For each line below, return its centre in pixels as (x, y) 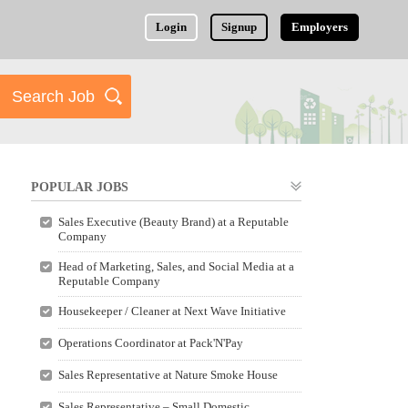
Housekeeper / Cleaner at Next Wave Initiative (172, 311)
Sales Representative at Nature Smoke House (168, 375)
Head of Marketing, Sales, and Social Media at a (176, 266)
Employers (320, 27)
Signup (240, 27)
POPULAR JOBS (80, 187)
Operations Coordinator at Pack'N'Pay (150, 343)
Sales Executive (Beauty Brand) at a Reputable (173, 222)
